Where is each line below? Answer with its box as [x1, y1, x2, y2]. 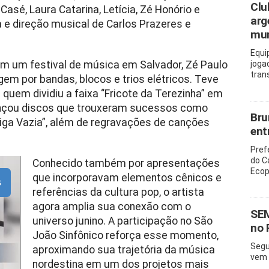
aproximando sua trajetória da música [32, 244, 215, 256]
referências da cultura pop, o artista [32, 186, 204, 198]
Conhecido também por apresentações [32, 157, 220, 169]
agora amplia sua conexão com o [32, 201, 191, 213]
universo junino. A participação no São [32, 215, 213, 227]
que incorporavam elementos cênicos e [32, 172, 222, 184]
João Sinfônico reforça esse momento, [32, 229, 219, 241]
